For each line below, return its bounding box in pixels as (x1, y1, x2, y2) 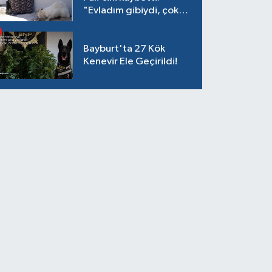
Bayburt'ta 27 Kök (83, 44, 166, 55)
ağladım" (83, 18, 126, 29)
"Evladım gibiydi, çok (83, 5, 179, 16)
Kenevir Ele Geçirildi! (83, 56, 178, 67)
